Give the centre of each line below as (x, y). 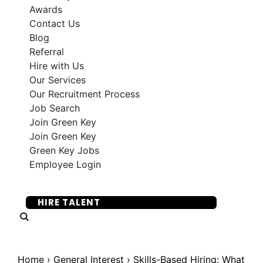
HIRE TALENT (69, 202)
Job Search (55, 108)
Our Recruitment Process (85, 94)
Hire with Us (57, 66)
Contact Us (55, 23)
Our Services (58, 80)
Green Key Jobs (64, 150)
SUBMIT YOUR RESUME (93, 183)
